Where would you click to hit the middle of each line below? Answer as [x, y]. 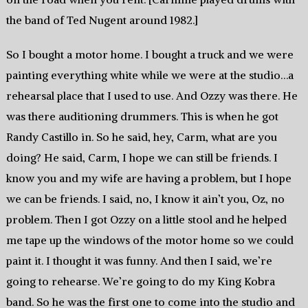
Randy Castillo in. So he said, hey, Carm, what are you [141, 137]
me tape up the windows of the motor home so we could [150, 240]
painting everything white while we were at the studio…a [150, 75]
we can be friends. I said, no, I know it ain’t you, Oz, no [145, 199]
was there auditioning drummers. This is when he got [142, 117]
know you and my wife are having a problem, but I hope [148, 178]
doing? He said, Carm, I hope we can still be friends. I [142, 158]
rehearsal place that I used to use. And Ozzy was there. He [152, 96]
